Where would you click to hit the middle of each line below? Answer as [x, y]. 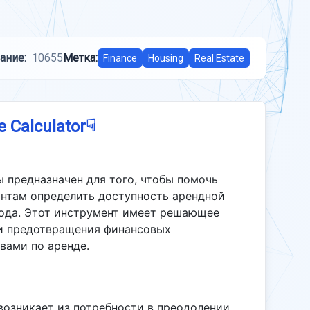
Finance [120, 58]
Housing [166, 58]
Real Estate [219, 58]
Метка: [80, 58]
